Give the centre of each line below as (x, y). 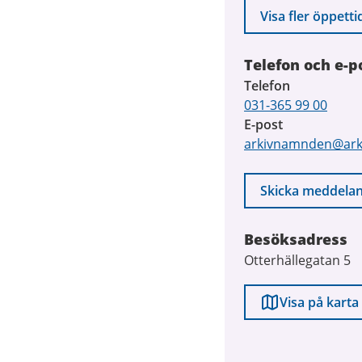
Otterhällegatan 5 (297, 260)
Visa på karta (319, 302)
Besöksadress (296, 239)
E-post (263, 124)
